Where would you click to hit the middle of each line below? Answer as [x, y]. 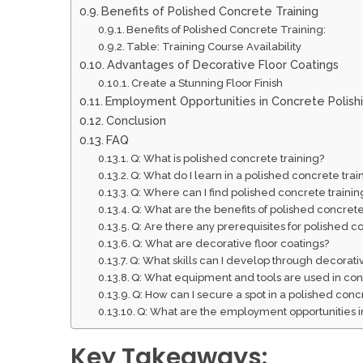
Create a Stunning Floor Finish [207, 83]
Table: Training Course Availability [214, 46]
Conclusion [136, 120]
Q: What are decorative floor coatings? [231, 243]
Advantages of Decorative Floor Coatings [222, 64]
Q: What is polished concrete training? [228, 158]
